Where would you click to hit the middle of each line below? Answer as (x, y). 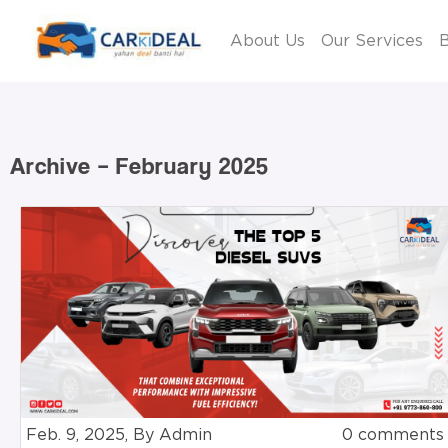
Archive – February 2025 (139, 165)
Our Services (372, 40)
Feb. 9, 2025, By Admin (119, 434)
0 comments (393, 434)
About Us (267, 40)
